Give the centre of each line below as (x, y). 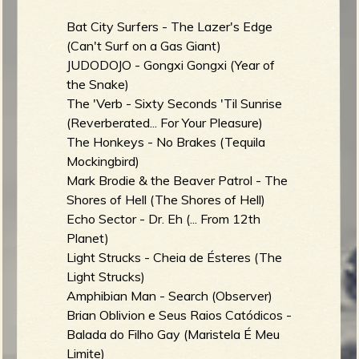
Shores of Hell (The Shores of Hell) (166, 199)
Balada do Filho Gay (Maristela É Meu (173, 334)
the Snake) (98, 84)
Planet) (88, 238)
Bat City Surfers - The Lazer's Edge (170, 26)
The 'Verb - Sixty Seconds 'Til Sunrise (175, 103)
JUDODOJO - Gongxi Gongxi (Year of (171, 65)
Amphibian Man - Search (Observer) (170, 295)
